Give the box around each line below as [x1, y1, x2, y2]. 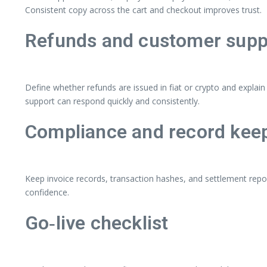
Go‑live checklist [25, 211, 169, 234]
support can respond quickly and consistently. [25, 95, 200, 107]
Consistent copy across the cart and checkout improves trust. [25, 4, 262, 15]
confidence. [25, 186, 69, 198]
